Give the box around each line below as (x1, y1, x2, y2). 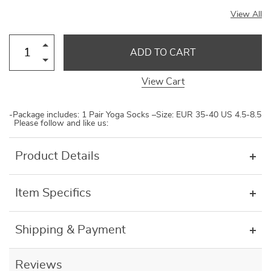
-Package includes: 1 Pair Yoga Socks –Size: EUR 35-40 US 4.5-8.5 (9, 111, 261, 119)
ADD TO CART (129, 48, 196, 57)
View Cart (141, 77, 184, 87)
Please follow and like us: (9, 119, 108, 128)
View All (230, 10, 262, 19)
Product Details (15, 150, 100, 162)
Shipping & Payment (15, 224, 126, 236)
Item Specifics (15, 187, 91, 199)
